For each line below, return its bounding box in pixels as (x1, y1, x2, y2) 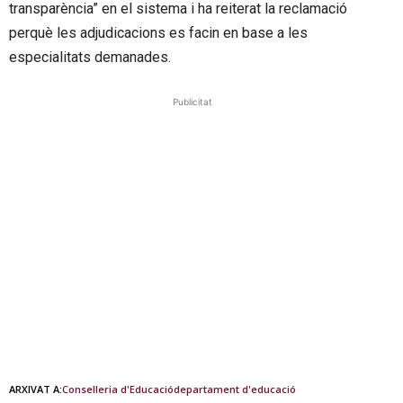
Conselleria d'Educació (62, 382, 174, 397)
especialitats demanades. (9, 49, 171, 67)
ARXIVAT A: (9, 382, 62, 397)
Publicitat (173, 96, 212, 108)
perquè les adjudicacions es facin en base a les (9, 24, 308, 42)
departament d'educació (174, 382, 296, 397)
